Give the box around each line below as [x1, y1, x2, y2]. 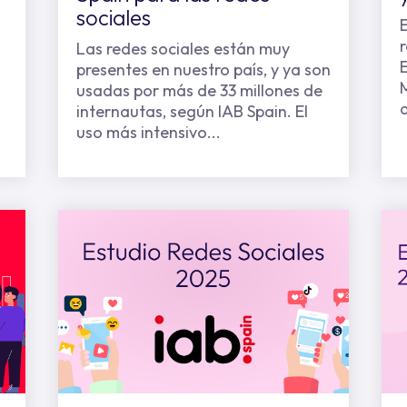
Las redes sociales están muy [75, 38, 290, 59]
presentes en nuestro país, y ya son [75, 59, 331, 80]
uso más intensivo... [75, 122, 221, 143]
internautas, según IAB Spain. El [75, 101, 308, 122]
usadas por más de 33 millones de [75, 80, 323, 101]
